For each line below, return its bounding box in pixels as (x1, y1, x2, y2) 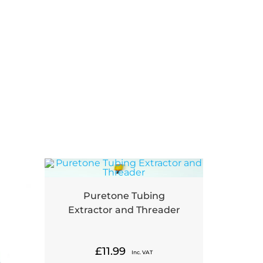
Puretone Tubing (83, 190, 165, 202)
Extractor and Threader (68, 204, 180, 216)
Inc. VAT (131, 249, 153, 256)
